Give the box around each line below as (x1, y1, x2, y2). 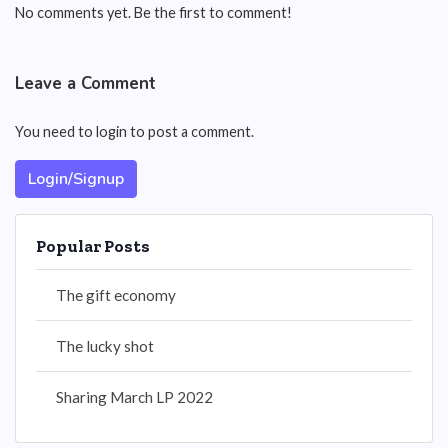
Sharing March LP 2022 (56, 388, 213, 406)
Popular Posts (36, 236, 150, 256)
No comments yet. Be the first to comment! (15, 4, 292, 21)
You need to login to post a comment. (15, 123, 254, 140)
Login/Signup (28, 168, 124, 190)
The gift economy (56, 286, 176, 304)
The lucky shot (56, 337, 154, 355)
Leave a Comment (15, 72, 156, 95)
